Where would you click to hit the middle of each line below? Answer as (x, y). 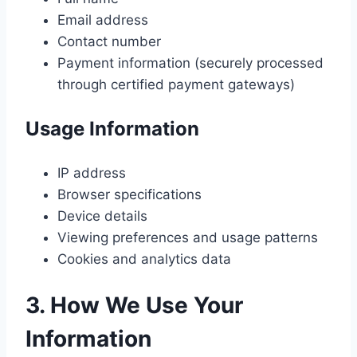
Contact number (109, 41)
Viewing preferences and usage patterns (188, 237)
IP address (92, 173)
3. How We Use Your (134, 305)
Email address (103, 20)
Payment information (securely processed (190, 63)
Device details (102, 216)
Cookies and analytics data (144, 259)
